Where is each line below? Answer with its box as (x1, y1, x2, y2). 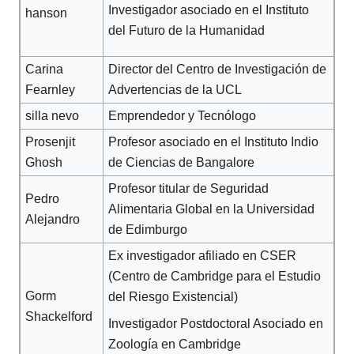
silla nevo (25, 108, 80, 122)
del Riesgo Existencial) (108, 289, 239, 303)
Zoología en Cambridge (108, 337, 242, 351)
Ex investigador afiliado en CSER (108, 248, 297, 262)
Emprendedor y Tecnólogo (108, 108, 257, 122)
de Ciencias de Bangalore (108, 155, 255, 169)
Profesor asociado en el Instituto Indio (108, 134, 319, 149)
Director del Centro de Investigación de (108, 62, 327, 76)
